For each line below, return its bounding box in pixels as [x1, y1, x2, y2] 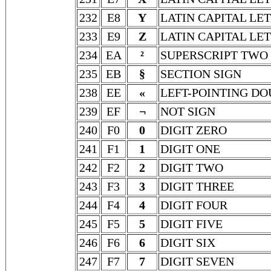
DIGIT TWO [160, 161, 223, 174]
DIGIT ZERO [160, 123, 227, 137]
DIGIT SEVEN [160, 255, 234, 268]
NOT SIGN [160, 105, 215, 118]
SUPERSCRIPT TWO [160, 48, 268, 62]
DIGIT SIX [160, 236, 215, 249]
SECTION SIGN [160, 67, 241, 80]
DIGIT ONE [160, 142, 220, 155]
